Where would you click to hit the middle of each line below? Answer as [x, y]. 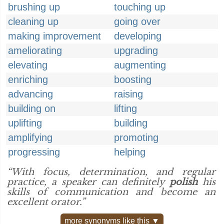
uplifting [25, 123]
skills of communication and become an [111, 192]
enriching [28, 79]
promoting [136, 137]
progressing [34, 152]
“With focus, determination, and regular [111, 172]
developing [138, 36]
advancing [30, 94]
